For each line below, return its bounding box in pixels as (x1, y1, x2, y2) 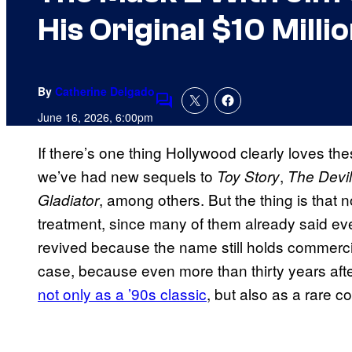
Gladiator (38, 189, 99, 211)
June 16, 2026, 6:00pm (38, 109, 153, 126)
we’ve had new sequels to (38, 165, 217, 187)
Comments (154, 100, 228, 122)
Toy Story (217, 166, 280, 187)
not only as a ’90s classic (38, 283, 207, 305)
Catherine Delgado (55, 83, 155, 100)
